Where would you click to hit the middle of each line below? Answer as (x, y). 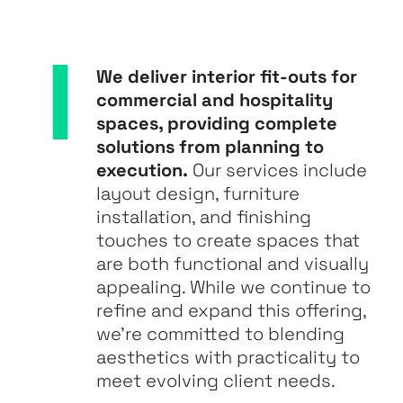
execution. (143, 170)
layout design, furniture (198, 193)
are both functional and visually (233, 263)
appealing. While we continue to (234, 287)
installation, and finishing (204, 216)
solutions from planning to (210, 146)
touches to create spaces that (228, 240)
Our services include (278, 170)
